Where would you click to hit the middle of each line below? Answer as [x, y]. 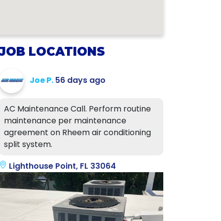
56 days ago [80, 80]
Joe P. [41, 80]
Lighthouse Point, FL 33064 [61, 166]
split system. [28, 144]
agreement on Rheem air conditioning [77, 132]
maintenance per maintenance [65, 121]
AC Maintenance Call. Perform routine [77, 109]
